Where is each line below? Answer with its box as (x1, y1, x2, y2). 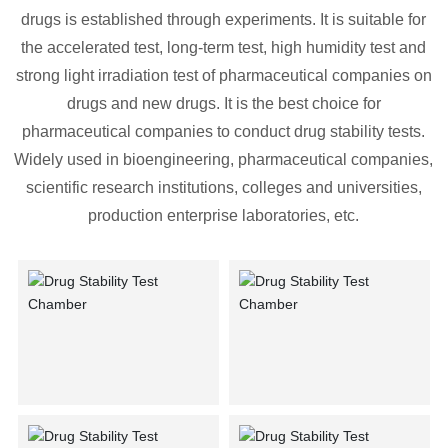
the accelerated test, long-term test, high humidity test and (21, 39, 427, 57)
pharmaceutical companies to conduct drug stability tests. (22, 123, 426, 141)
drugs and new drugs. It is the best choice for (66, 95, 381, 113)
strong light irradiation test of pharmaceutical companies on (15, 67, 432, 85)
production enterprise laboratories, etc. (88, 207, 360, 225)
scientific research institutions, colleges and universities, (25, 179, 422, 197)
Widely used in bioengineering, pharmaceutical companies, (14, 151, 434, 169)
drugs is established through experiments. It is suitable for (21, 11, 427, 29)
